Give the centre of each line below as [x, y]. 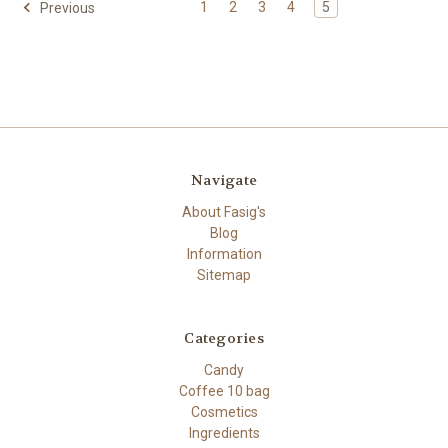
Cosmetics [224, 412]
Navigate [224, 180]
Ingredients [224, 433]
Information [224, 254]
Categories [224, 338]
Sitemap [224, 275]
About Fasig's [224, 212]
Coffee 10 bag [224, 391]
